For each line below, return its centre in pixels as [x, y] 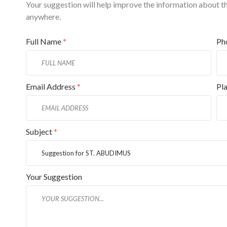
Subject [40, 131]
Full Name [44, 41]
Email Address [51, 86]
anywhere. [43, 16]
